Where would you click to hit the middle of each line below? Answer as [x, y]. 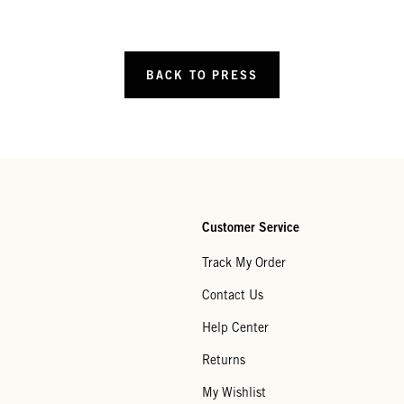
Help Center [235, 328]
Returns [224, 360]
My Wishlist [234, 393]
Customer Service [251, 227]
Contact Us [233, 295]
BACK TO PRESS [202, 74]
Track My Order [244, 263]
